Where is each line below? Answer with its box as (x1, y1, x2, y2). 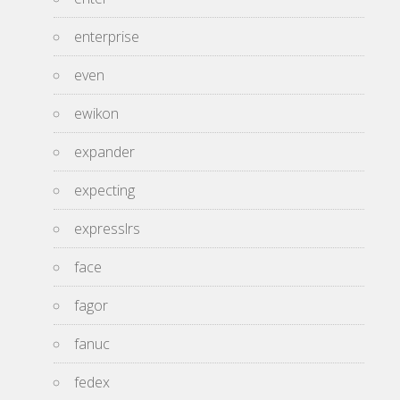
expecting (74, 179, 135, 200)
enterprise (74, 26, 139, 46)
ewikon (74, 103, 119, 123)
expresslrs (74, 218, 140, 238)
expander (74, 141, 135, 162)
